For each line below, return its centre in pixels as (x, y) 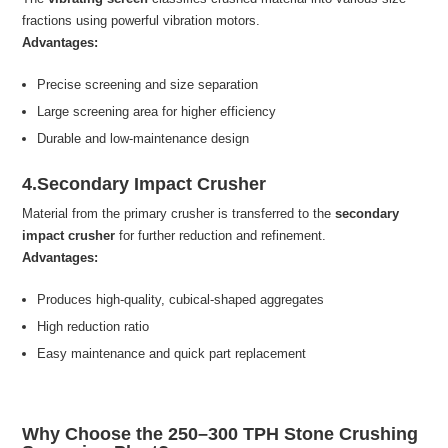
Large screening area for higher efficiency (157, 112)
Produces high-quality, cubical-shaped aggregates (181, 300)
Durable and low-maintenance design (143, 139)
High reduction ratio (93, 327)
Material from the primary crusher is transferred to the (179, 214)
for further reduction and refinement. (221, 236)
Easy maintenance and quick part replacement (172, 354)
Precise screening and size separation (148, 85)
